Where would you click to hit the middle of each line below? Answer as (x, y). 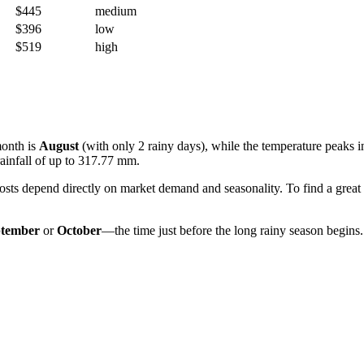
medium (116, 11)
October (79, 230)
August (59, 145)
